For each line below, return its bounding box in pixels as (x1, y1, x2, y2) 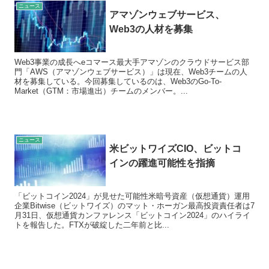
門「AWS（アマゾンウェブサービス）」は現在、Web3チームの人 (14, 67, 247, 76)
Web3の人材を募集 (109, 24, 193, 35)
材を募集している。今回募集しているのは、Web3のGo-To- (14, 76, 222, 86)
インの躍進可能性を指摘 (109, 158, 216, 169)
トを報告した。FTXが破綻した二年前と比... (14, 220, 169, 229)
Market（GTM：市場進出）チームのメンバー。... (14, 86, 188, 95)
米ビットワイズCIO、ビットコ (109, 144, 242, 154)
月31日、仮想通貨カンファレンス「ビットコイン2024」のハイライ (14, 210, 250, 220)
